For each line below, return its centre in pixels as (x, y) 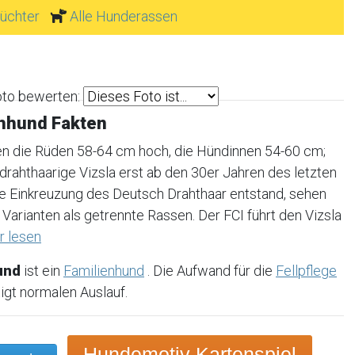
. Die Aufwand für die (210, 271)
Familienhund (104, 271)
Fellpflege (306, 271)
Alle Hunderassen (124, 16)
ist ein (42, 271)
